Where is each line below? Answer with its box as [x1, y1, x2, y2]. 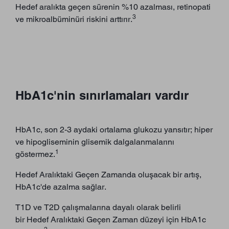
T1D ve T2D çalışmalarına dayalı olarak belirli [15, 202, 181, 213]
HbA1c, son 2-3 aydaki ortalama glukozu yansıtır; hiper [15, 125, 213, 135]
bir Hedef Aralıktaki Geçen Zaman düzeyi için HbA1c [15, 215, 206, 225]
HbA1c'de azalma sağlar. [15, 182, 106, 192]
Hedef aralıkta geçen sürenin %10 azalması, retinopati [15, 2, 211, 12]
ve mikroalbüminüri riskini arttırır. [15, 14, 132, 25]
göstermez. [15, 149, 55, 159]
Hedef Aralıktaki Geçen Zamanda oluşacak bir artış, [15, 170, 201, 180]
